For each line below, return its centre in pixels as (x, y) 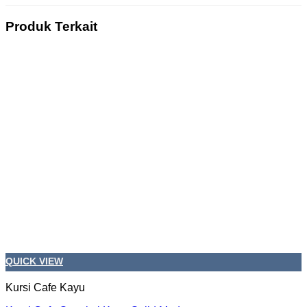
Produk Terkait (51, 27)
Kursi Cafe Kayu (45, 288)
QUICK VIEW (34, 262)
